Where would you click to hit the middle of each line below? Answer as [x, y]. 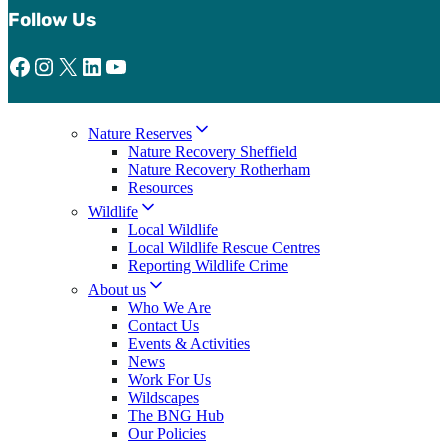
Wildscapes [163, 397]
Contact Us [163, 325]
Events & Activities [189, 343]
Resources [160, 187]
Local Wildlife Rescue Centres [224, 247]
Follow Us [52, 21]
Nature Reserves [140, 133]
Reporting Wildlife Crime [208, 265]
